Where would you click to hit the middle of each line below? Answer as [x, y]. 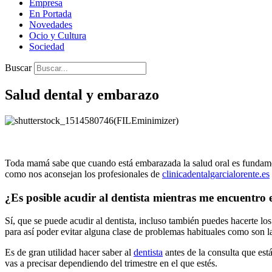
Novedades [51, 25]
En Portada [50, 14]
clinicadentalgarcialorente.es [216, 174]
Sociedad [47, 47]
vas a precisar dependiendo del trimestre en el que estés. [111, 263]
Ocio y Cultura [58, 36]
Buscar [18, 68]
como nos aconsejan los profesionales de [83, 174]
